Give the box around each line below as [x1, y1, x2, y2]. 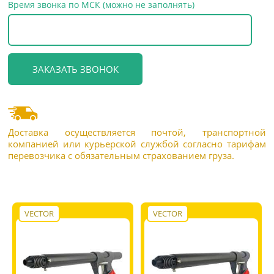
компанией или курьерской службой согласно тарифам [8, 137, 266, 150]
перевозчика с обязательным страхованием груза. [8, 149, 235, 161]
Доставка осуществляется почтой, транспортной [8, 125, 266, 138]
